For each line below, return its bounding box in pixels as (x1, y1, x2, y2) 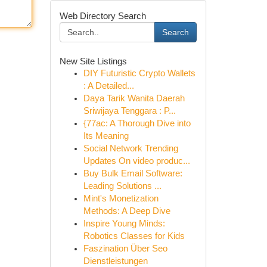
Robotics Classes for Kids (83, 231, 185, 241)
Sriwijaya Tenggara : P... (83, 106, 176, 116)
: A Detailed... (83, 81, 134, 91)
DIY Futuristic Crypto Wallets (83, 69, 195, 78)
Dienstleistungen (83, 256, 148, 266)
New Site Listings (59, 56, 127, 66)
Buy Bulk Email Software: (83, 169, 182, 178)
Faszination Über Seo (83, 244, 167, 253)
